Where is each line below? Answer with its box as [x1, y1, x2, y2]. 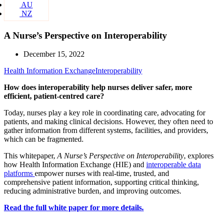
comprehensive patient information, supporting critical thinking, [4, 178, 199, 187]
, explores [184, 152, 214, 160]
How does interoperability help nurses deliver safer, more [4, 83, 192, 92]
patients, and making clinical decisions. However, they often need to [4, 117, 213, 126]
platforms [4, 169, 35, 178]
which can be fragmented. [4, 135, 84, 144]
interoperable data [146, 160, 201, 169]
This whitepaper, [4, 152, 57, 160]
